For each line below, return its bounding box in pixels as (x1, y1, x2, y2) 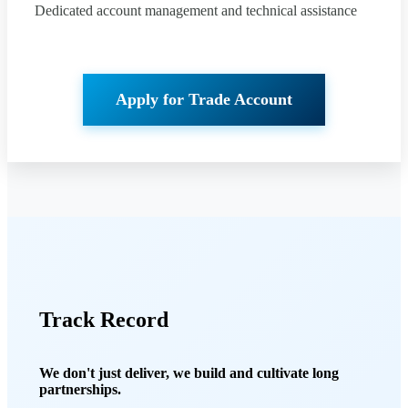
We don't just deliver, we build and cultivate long (39, 364, 339, 381)
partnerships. (39, 381, 121, 397)
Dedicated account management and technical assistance (35, 2, 357, 18)
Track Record (39, 307, 168, 331)
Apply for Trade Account (116, 89, 292, 108)
